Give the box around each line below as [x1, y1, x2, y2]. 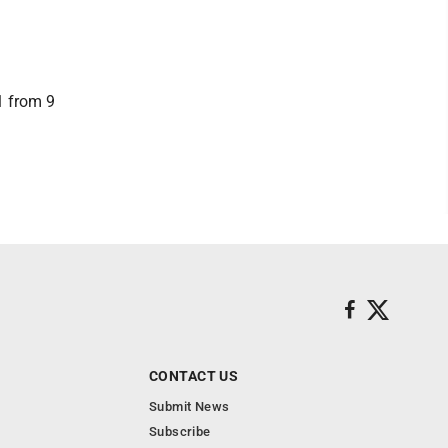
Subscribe [149, 424, 211, 439]
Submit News [149, 399, 230, 414]
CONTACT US [149, 368, 239, 384]
